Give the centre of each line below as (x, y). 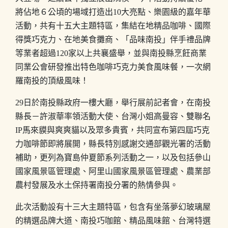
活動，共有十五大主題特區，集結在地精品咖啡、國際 (113, 26)
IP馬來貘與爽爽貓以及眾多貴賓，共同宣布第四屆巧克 (112, 130)
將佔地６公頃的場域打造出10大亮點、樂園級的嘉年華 (113, 12)
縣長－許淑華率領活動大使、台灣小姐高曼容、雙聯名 (113, 116)
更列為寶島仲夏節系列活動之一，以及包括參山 (125, 158)
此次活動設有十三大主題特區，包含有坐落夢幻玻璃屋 (113, 207)
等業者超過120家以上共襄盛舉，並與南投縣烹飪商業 (111, 53)
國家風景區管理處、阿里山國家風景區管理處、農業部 (113, 171)
